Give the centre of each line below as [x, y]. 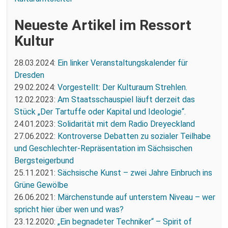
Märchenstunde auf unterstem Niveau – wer [136, 197]
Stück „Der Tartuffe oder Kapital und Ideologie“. [100, 111]
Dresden [29, 75]
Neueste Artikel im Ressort [103, 25]
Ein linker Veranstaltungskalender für [123, 63]
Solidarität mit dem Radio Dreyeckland [126, 124]
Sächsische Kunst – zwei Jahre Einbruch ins [135, 173]
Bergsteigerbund [44, 160]
